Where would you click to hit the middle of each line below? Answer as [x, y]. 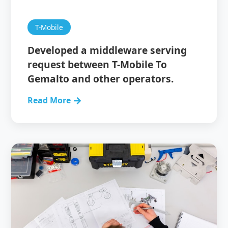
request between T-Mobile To [97, 64]
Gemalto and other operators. [101, 79]
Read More [49, 100]
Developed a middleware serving [107, 50]
